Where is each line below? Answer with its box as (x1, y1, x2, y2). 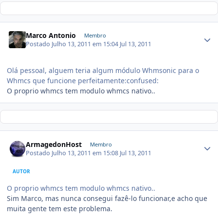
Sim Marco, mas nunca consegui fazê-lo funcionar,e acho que (7, 193, 207, 203)
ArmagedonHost (26, 139, 82, 149)
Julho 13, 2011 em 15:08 (52, 148, 120, 157)
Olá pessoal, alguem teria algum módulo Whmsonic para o (7, 66, 199, 75)
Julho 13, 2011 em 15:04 (52, 40, 120, 49)
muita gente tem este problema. (7, 203, 112, 213)
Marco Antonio (26, 31, 76, 40)
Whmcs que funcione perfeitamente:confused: (7, 76, 159, 86)
